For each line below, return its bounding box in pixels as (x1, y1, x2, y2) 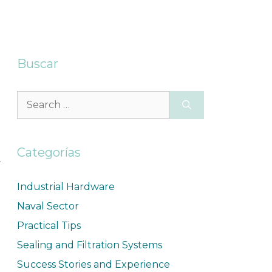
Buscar (16, 56, 58, 71)
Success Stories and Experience (16, 259, 170, 270)
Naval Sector (16, 200, 79, 212)
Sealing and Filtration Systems (16, 239, 162, 251)
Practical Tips (16, 220, 81, 231)
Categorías (16, 145, 81, 160)
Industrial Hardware (16, 181, 115, 192)
